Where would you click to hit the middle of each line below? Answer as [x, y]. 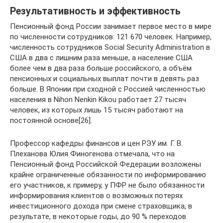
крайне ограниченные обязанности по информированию [108, 174]
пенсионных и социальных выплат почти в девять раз [105, 78]
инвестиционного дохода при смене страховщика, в [101, 206]
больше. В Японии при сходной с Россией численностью [108, 89]
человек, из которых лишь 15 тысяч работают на [97, 110]
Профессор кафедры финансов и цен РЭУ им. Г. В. [96, 143]
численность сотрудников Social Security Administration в [110, 47]
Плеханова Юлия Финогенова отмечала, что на [92, 154]
